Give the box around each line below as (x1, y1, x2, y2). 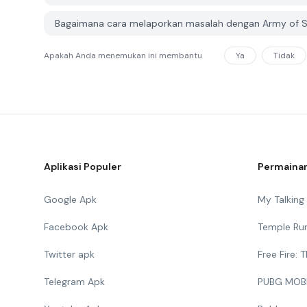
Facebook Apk (44, 221, 108, 233)
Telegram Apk (44, 275, 105, 288)
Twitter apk (44, 248, 95, 260)
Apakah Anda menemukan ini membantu (44, 50, 202, 61)
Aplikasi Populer (44, 160, 121, 173)
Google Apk (44, 193, 97, 206)
